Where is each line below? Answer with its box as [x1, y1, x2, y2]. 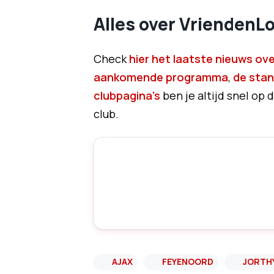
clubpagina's [93, 88, 160, 103]
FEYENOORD [161, 256, 213, 267]
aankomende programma [93, 70, 228, 84]
